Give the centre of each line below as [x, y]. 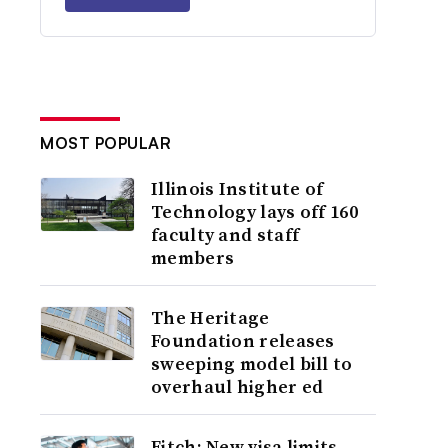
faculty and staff [225, 234]
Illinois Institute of [237, 188]
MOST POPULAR [106, 143]
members [193, 257]
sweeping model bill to [252, 363]
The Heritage [210, 317]
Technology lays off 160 [254, 211]
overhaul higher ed [237, 386]
